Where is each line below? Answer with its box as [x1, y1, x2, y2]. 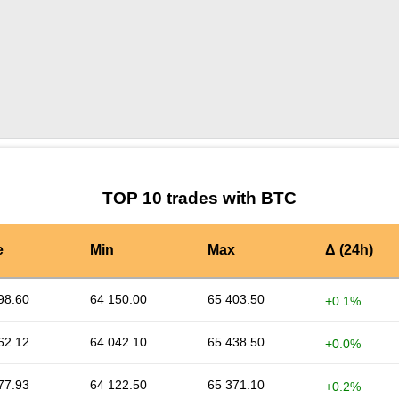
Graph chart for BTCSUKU [83, 147, 227, 162]
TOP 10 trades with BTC [102, 189, 297, 208]
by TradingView [226, 145, 316, 160]
